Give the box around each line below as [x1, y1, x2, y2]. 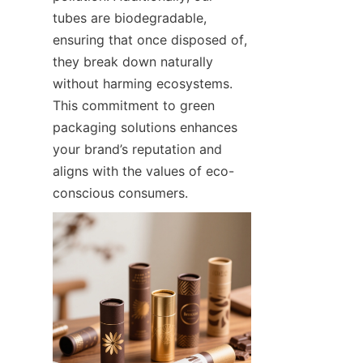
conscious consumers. [53, 184, 188, 201]
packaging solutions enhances [53, 118, 237, 135]
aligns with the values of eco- [53, 162, 234, 179]
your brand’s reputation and [53, 140, 222, 157]
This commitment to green [53, 96, 215, 113]
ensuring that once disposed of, [53, 31, 247, 48]
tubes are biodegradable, [53, 9, 207, 26]
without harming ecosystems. [53, 75, 233, 92]
